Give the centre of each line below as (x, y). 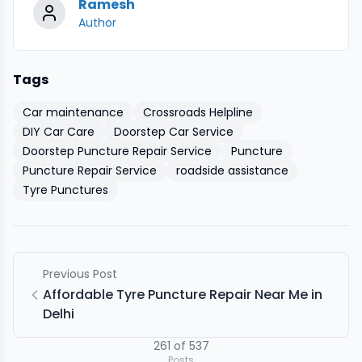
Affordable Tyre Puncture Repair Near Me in (183, 295)
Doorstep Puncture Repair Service (117, 151)
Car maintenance (73, 112)
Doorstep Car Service (174, 132)
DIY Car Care (59, 132)
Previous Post (80, 274)
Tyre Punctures (65, 190)
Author (97, 23)
